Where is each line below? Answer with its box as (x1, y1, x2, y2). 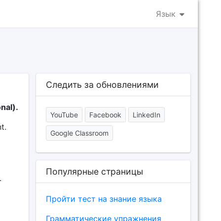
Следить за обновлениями (45, 79, 159, 90)
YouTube (50, 110, 78, 119)
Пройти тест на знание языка (45, 194, 162, 204)
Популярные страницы (45, 166, 143, 177)
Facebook (89, 110, 121, 119)
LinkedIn (132, 110, 160, 119)
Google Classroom (50, 129, 109, 137)
